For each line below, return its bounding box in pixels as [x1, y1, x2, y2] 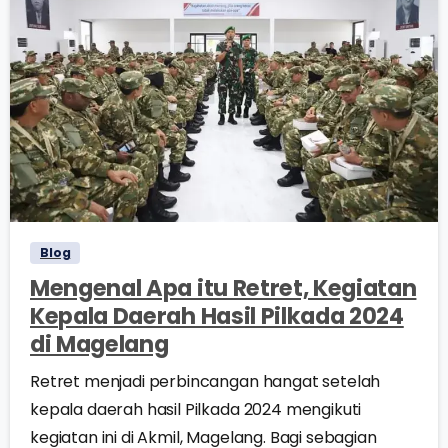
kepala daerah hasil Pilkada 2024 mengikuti [30, 397, 362, 421]
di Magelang [30, 327, 169, 360]
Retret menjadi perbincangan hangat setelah [30, 369, 381, 393]
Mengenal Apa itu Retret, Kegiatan [30, 271, 417, 304]
